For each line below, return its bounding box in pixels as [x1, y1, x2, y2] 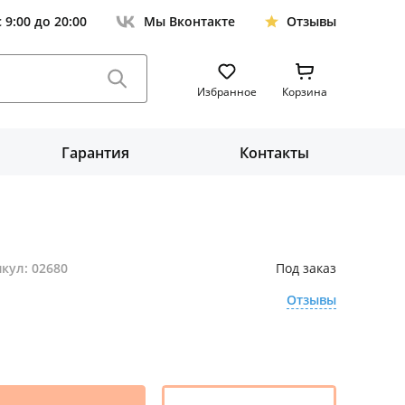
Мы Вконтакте [144, 13, 235, 30]
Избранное [197, 84, 257, 99]
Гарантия [61, 143, 129, 163]
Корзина [282, 84, 327, 99]
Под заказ [275, 259, 336, 277]
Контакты [240, 143, 309, 163]
